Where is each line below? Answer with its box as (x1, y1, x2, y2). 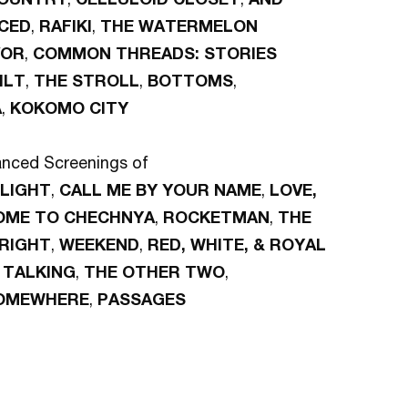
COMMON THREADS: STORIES (33, 42, 277, 63)
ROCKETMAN (163, 206, 270, 227)
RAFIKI (39, 15, 92, 36)
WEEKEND (59, 233, 139, 254)
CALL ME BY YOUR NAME (59, 178, 261, 199)
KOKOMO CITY (10, 97, 128, 117)
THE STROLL (34, 69, 139, 90)
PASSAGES (97, 288, 186, 309)
